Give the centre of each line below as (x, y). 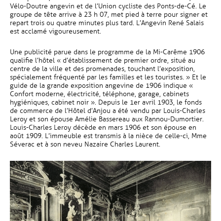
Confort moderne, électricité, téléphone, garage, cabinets (99, 94)
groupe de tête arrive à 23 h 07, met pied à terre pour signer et (109, 15)
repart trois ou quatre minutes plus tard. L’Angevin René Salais (107, 23)
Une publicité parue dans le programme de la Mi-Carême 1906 (107, 52)
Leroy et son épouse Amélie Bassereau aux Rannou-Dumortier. (107, 119)
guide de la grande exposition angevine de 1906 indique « (101, 86)
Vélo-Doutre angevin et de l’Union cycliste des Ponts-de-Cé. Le (108, 6)
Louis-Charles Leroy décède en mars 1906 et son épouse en (103, 128)
